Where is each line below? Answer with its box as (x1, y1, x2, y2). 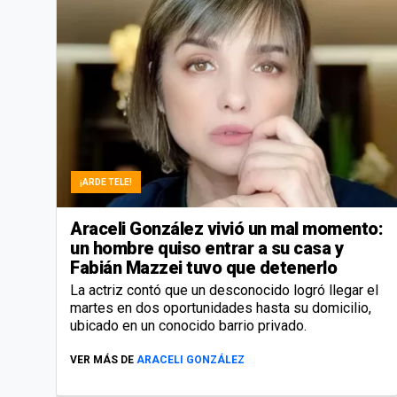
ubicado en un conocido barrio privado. (70, 316, 307, 334)
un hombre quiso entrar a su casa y (70, 237, 343, 259)
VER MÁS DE (70, 353, 134, 366)
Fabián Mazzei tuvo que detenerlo (70, 256, 337, 278)
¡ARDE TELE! (80, 176, 132, 187)
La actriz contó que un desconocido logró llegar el (70, 281, 378, 299)
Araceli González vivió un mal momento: (70, 217, 383, 239)
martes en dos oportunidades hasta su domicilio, (70, 299, 371, 316)
